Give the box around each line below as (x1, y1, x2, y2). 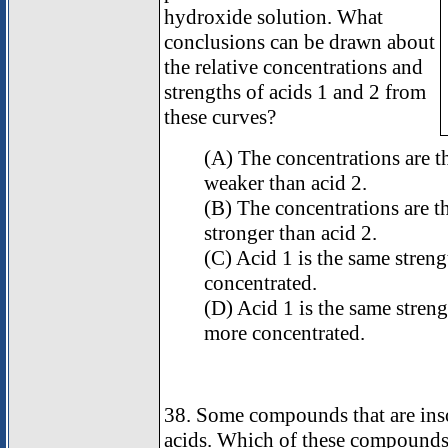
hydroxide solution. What (164, 5, 383, 30)
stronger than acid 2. (204, 221, 377, 246)
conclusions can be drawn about (164, 30, 435, 55)
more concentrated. (204, 321, 365, 346)
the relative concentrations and (164, 55, 423, 80)
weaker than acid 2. (204, 171, 367, 196)
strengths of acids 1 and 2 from (164, 80, 426, 105)
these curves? (164, 105, 276, 130)
